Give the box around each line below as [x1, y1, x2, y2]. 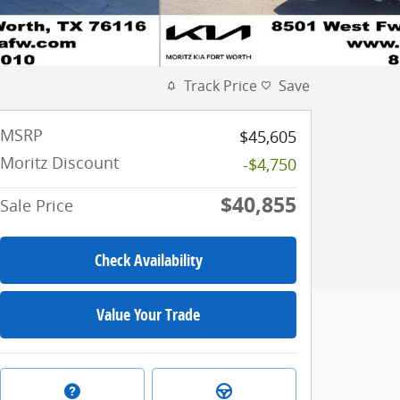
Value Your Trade [96, 304, 200, 327]
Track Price [184, 76, 257, 96]
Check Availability [94, 249, 203, 272]
